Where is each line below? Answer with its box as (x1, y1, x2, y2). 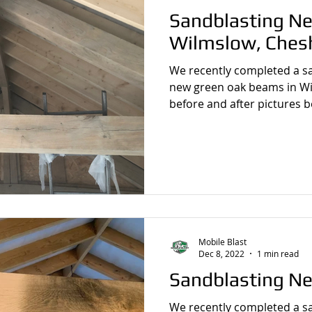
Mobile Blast (198, 235, 247, 247)
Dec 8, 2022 (198, 248, 244, 259)
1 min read (257, 248, 299, 259)
